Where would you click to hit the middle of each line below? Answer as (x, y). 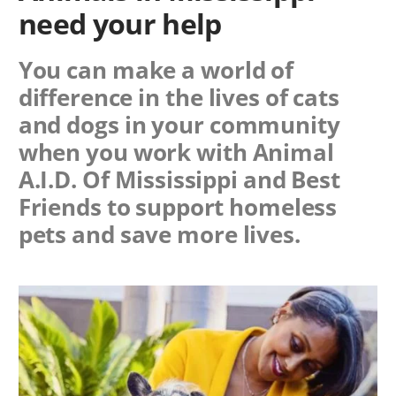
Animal (293, 152)
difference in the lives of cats (179, 97)
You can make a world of (156, 69)
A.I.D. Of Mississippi (128, 179)
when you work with (135, 152)
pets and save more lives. (159, 234)
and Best (289, 179)
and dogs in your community (179, 124)
